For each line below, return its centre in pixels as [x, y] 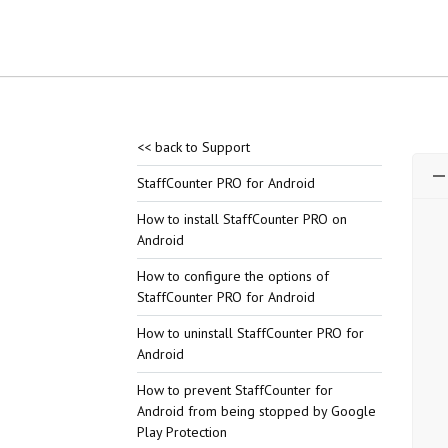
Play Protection [181, 432]
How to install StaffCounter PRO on [241, 219]
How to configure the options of [232, 276]
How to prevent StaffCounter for [234, 390]
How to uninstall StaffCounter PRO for [250, 333]
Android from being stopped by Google [256, 411]
